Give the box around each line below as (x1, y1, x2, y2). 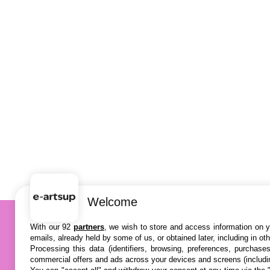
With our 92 (30, 222, 74, 231)
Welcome (87, 195, 137, 209)
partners (73, 222, 104, 231)
